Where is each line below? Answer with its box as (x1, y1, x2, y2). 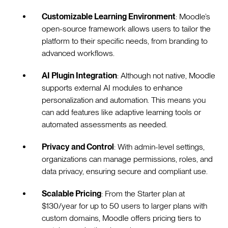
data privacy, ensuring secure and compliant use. (42, 166, 212, 176)
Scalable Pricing (42, 188, 102, 198)
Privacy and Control (42, 141, 115, 152)
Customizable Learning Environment (42, 11, 176, 21)
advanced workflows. (42, 48, 119, 58)
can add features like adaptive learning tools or (42, 107, 202, 117)
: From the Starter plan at (101, 188, 185, 198)
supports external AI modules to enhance (42, 82, 183, 93)
